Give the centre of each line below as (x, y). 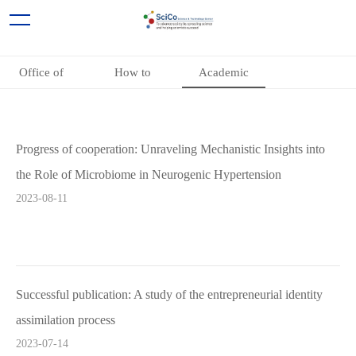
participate (133, 104)
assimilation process (66, 320)
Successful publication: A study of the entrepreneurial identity (169, 294)
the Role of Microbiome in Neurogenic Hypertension (149, 174)
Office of (42, 72)
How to (132, 72)
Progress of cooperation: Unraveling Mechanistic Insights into (170, 149)
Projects (223, 136)
